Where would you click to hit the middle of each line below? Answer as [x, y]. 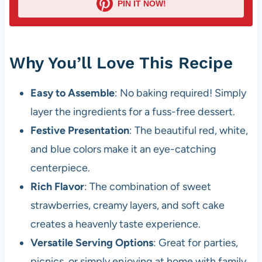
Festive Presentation [80, 131]
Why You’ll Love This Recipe [121, 63]
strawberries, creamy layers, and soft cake [127, 206]
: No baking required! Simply [180, 93]
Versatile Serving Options [92, 243]
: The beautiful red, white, [188, 131]
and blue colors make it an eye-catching [123, 149]
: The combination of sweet [147, 187]
